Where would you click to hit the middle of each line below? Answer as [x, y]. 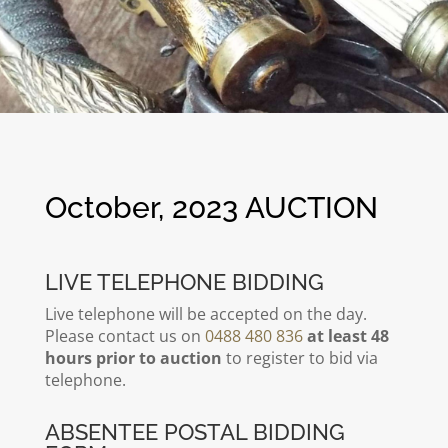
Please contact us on [124, 336]
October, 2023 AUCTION [211, 207]
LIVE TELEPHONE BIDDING [184, 282]
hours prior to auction [133, 358]
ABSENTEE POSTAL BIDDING [194, 432]
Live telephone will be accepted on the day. [205, 314]
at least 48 [347, 336]
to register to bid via [299, 358]
